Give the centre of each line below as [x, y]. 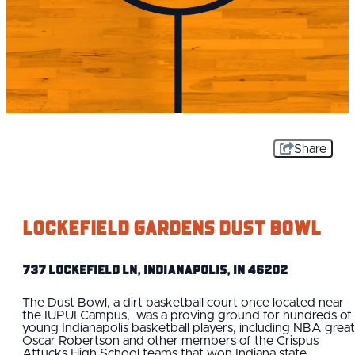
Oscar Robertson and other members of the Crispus [170, 340]
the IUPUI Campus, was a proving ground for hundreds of [187, 315]
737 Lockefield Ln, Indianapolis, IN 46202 [155, 269]
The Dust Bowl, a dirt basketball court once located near [183, 302]
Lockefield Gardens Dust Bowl [172, 227]
